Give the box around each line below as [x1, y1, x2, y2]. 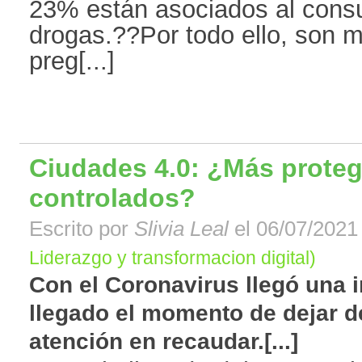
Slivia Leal [134, 217, 229, 241]
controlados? [29, 183, 196, 213]
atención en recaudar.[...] [29, 329, 298, 355]
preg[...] [29, 47, 115, 75]
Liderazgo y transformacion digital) [29, 247, 316, 269]
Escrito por [29, 217, 134, 241]
